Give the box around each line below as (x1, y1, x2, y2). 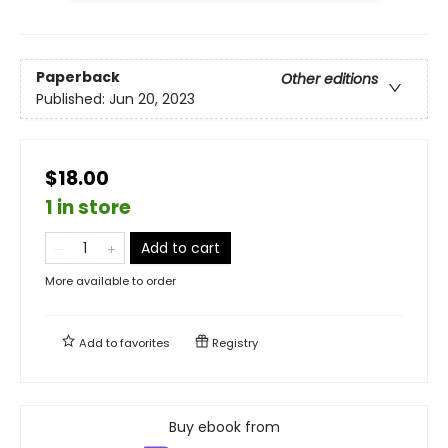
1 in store (45, 193, 131, 221)
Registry (209, 334, 258, 351)
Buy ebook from (168, 416, 280, 437)
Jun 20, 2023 (109, 88, 195, 109)
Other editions (281, 68, 378, 89)
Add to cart (141, 237, 220, 258)
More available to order (45, 272, 176, 289)
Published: (36, 88, 109, 109)
